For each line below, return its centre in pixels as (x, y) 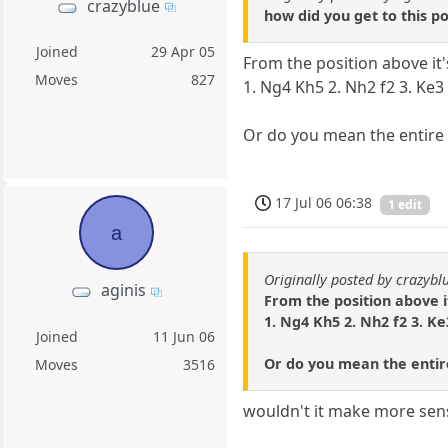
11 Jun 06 (184, 336)
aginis (124, 290)
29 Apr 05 (183, 51)
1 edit (405, 205)
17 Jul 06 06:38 (324, 203)
